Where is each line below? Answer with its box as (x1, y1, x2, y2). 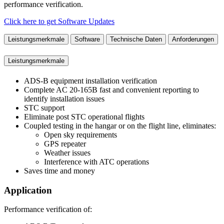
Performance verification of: (4, 205, 92, 214)
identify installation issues (24, 94, 104, 103)
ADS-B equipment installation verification (24, 76, 157, 85)
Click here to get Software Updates (4, 17, 114, 26)
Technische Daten (110, 35, 162, 43)
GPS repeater (44, 139, 86, 148)
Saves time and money (24, 166, 95, 175)
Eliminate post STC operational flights (24, 112, 144, 121)
